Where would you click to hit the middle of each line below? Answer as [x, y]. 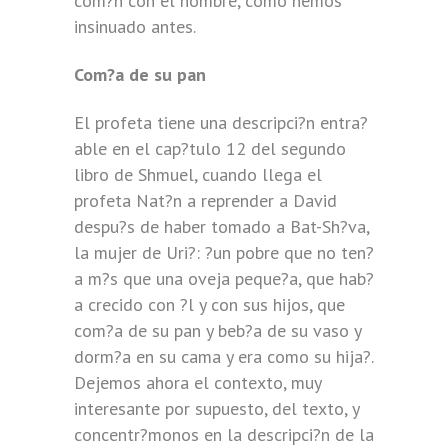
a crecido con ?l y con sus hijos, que [209, 304]
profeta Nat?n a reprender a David [205, 200]
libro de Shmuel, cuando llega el [198, 174]
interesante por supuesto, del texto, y [216, 408]
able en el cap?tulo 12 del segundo [210, 148]
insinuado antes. [135, 26]
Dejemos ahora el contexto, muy [197, 382]
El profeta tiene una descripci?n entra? [221, 122]
